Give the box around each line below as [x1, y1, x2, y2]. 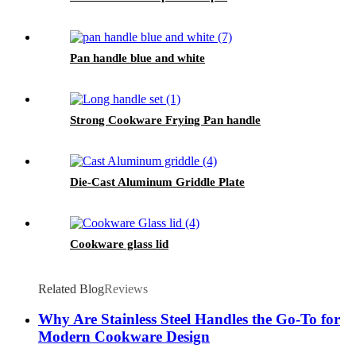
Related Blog [38, 281, 104, 296]
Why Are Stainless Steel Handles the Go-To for [38, 311, 340, 328]
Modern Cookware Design [38, 328, 210, 346]
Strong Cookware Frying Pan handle [70, 113, 261, 126]
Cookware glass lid [70, 237, 168, 250]
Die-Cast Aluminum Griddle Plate [70, 175, 245, 188]
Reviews [104, 281, 148, 296]
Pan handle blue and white [70, 51, 205, 64]
